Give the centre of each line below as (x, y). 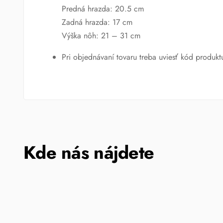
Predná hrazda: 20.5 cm (103, 8)
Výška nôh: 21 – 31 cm (101, 35)
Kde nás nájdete (89, 152)
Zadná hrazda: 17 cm (97, 22)
